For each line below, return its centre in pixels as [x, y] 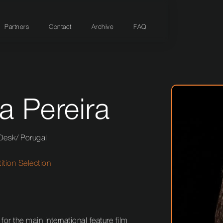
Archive [102, 27]
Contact [60, 27]
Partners [17, 27]
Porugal [34, 139]
